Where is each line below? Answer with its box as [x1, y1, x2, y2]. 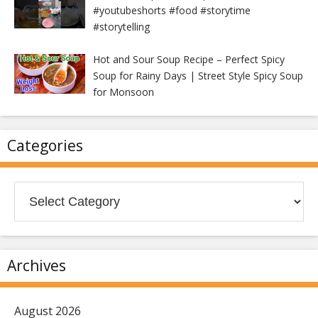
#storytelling [92, 19, 150, 33]
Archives [7, 255, 66, 275]
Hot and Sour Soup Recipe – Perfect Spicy [92, 52, 285, 66]
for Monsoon [92, 84, 154, 99]
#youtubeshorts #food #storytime [92, 3, 251, 17]
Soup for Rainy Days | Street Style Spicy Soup [92, 68, 303, 82]
